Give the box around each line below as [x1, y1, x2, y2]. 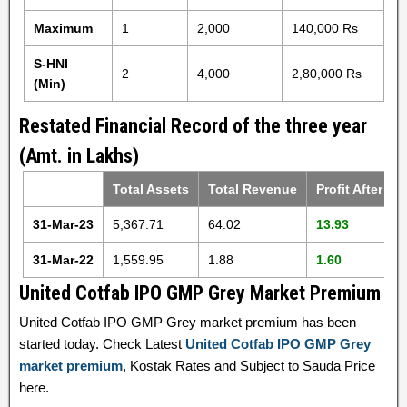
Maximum [33, 21, 93, 35]
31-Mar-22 [33, 253, 94, 267]
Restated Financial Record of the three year [19, 114, 367, 137]
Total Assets [113, 182, 190, 196]
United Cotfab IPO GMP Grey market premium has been [19, 314, 356, 330]
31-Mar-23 [33, 217, 94, 232]
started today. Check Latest [19, 336, 185, 352]
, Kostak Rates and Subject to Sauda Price [123, 358, 375, 373]
